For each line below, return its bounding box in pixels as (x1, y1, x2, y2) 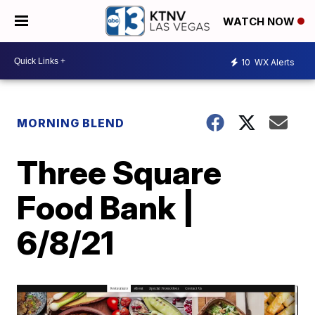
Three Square (17, 153, 222, 192)
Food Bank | (17, 188, 195, 227)
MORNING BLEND (17, 116, 125, 130)
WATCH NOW (223, 15, 297, 29)
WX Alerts (252, 56, 295, 67)
